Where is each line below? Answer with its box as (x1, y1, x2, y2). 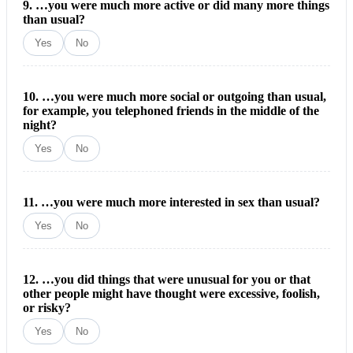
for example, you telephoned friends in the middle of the (23, 104, 319, 118)
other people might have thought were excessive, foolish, (23, 287, 320, 301)
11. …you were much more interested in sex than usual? (23, 195, 320, 210)
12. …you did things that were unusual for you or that (23, 273, 310, 287)
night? (23, 118, 57, 132)
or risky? (23, 301, 71, 315)
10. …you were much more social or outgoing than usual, (23, 90, 326, 104)
